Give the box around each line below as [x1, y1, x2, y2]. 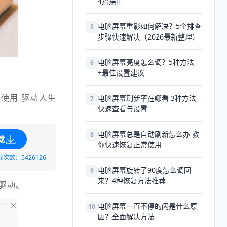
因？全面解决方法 [98, 212, 155, 221]
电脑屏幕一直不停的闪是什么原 [98, 201, 197, 211]
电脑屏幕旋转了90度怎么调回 [98, 165, 191, 175]
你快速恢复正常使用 [98, 140, 162, 149]
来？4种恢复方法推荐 [98, 176, 166, 185]
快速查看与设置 [98, 104, 147, 113]
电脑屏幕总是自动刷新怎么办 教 [98, 129, 199, 139]
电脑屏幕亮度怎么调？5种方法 [98, 57, 194, 67]
